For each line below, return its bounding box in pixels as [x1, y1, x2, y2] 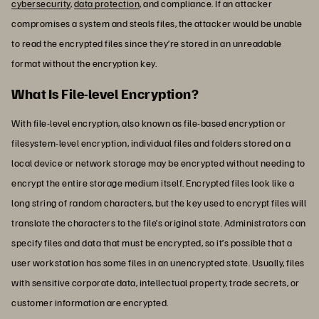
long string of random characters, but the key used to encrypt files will [11, 196, 306, 209]
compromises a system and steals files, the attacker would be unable [11, 16, 303, 29]
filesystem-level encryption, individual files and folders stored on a [11, 136, 291, 149]
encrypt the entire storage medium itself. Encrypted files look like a [11, 176, 295, 189]
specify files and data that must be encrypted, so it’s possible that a [11, 236, 292, 249]
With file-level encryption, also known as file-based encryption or [11, 116, 286, 129]
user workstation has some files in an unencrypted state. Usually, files [11, 256, 305, 268]
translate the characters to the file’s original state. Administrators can [11, 216, 306, 229]
